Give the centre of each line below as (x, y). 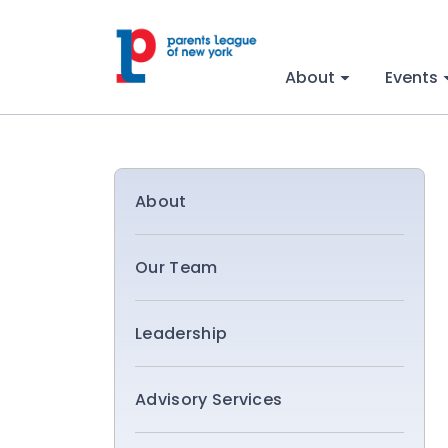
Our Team (176, 267)
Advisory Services (209, 399)
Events (412, 77)
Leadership (181, 333)
